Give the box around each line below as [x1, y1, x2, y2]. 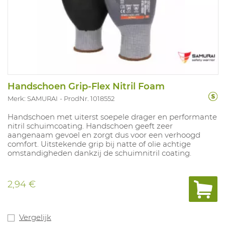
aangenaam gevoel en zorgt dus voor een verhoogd [8, 130, 200, 140]
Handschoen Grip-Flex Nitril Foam [8, 80, 165, 92]
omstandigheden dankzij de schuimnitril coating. [8, 148, 191, 158]
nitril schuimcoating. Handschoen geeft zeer [8, 121, 173, 131]
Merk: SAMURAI [8, 94, 58, 102]
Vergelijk [19, 212, 51, 222]
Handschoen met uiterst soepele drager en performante [8, 111, 217, 122]
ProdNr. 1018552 [64, 94, 115, 102]
